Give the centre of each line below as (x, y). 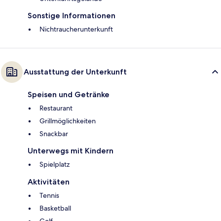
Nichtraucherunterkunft (76, 29)
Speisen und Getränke (69, 95)
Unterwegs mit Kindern (71, 151)
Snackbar (54, 134)
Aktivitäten (49, 182)
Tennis (49, 196)
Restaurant (56, 108)
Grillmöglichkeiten (68, 121)
